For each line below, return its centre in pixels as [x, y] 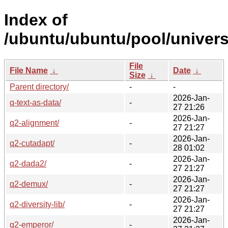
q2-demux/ [29, 184]
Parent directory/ [39, 87]
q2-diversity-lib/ [37, 204]
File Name [29, 70]
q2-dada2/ [28, 163]
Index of [36, 20]
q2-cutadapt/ [32, 143]
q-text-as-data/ [35, 102]
